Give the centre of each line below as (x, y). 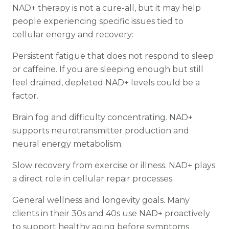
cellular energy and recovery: (73, 35)
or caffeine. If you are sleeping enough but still (108, 69)
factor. (25, 96)
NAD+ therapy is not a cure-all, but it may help (107, 8)
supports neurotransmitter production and (101, 131)
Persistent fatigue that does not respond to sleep (113, 56)
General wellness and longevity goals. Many (101, 200)
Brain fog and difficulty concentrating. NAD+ (102, 117)
